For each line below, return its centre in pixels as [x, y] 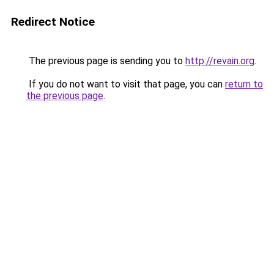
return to [244, 84]
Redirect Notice [53, 22]
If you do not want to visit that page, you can [126, 84]
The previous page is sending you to [106, 61]
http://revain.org [220, 61]
